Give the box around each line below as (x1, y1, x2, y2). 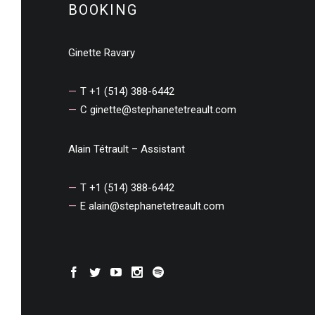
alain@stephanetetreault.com (89, 200, 224, 212)
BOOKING (68, 1, 138, 18)
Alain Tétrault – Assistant (68, 143, 185, 155)
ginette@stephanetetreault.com (90, 103, 236, 116)
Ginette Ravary (68, 46, 135, 59)
